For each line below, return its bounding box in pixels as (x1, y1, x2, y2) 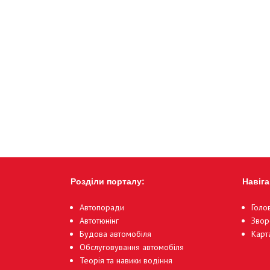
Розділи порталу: (71, 177, 145, 187)
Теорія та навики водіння (80, 255, 172, 266)
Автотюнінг (80, 215, 119, 227)
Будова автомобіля (80, 228, 151, 240)
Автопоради (80, 202, 124, 213)
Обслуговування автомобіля (80, 242, 184, 253)
